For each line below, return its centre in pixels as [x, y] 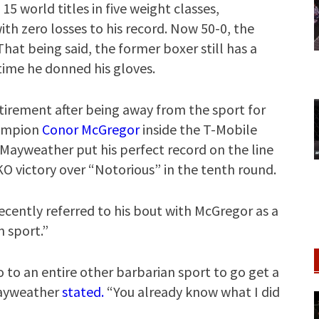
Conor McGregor [91, 129]
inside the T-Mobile [198, 129]
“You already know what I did [192, 292]
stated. [83, 292]
